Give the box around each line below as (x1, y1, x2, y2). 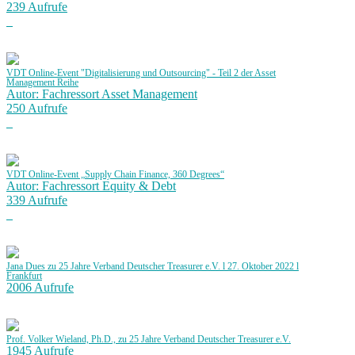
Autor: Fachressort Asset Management (6, 87, 197, 101)
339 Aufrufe (6, 193, 67, 208)
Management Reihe (6, 78, 78, 88)
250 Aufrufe (6, 101, 67, 116)
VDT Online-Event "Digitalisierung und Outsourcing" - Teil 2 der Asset (6, 68, 276, 78)
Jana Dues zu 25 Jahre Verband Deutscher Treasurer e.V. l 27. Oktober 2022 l (6, 261, 299, 272)
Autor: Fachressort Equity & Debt (6, 179, 176, 193)
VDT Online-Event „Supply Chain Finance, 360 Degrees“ (6, 170, 224, 180)
